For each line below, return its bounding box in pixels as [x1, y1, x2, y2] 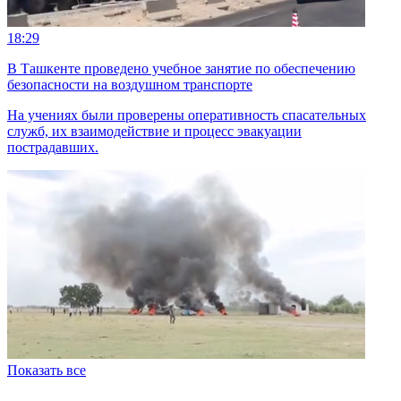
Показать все [7, 362, 86, 378]
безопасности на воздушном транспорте [7, 76, 252, 92]
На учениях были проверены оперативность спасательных [7, 107, 366, 123]
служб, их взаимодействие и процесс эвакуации [7, 123, 302, 139]
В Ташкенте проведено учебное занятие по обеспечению [7, 60, 355, 76]
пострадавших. [7, 139, 98, 155]
